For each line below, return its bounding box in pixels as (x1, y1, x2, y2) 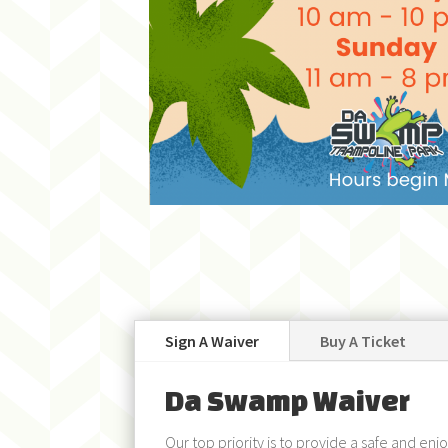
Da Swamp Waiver (165, 385, 411, 417)
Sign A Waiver (165, 331, 260, 352)
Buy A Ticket (320, 331, 407, 352)
